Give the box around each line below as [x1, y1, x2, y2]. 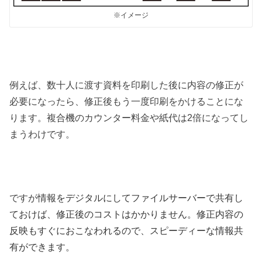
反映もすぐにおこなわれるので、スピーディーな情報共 [9, 225, 244, 236]
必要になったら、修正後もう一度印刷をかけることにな [9, 96, 244, 107]
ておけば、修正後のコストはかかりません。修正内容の [9, 208, 244, 219]
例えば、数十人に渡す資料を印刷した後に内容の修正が [9, 80, 244, 91]
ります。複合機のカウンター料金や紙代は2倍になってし [9, 112, 249, 123]
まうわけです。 [9, 129, 75, 140]
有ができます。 [9, 241, 75, 252]
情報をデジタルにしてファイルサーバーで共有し [37, 192, 244, 203]
